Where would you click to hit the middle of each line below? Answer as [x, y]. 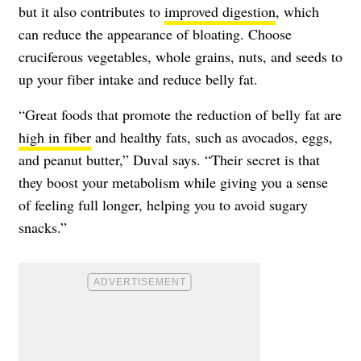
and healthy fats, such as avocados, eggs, [212, 137]
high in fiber [55, 137]
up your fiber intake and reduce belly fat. [138, 79]
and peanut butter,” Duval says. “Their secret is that [169, 159]
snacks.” [43, 227]
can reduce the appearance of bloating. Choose [155, 33]
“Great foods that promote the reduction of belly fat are [180, 114]
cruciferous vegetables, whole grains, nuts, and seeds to [180, 56]
